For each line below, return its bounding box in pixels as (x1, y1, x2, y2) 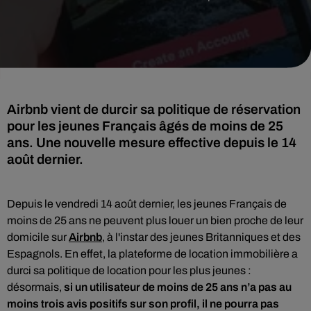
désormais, (7, 281, 62, 293)
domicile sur (7, 231, 69, 243)
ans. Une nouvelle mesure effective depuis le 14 (7, 135, 296, 150)
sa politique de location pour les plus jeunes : (33, 264, 251, 276)
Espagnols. (7, 248, 62, 260)
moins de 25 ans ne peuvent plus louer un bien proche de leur (7, 215, 303, 226)
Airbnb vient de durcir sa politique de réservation (7, 102, 301, 117)
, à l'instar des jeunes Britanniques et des (102, 231, 301, 243)
